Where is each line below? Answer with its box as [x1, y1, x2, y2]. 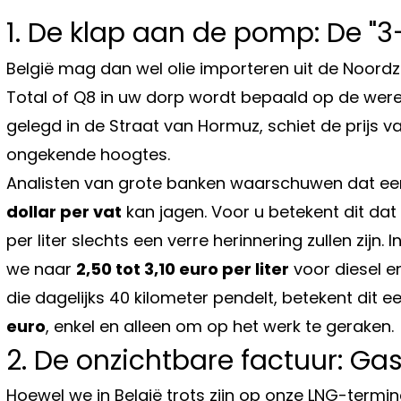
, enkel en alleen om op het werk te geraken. [46, 314, 394, 337]
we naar [6, 257, 76, 280]
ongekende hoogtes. [6, 142, 170, 166]
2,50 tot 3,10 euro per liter [76, 257, 289, 280]
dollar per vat [6, 200, 122, 223]
